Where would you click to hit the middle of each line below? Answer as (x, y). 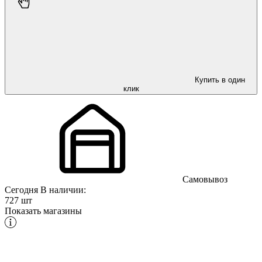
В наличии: (63, 189)
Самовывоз (204, 179)
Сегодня (23, 189)
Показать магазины (43, 211)
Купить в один (220, 80)
